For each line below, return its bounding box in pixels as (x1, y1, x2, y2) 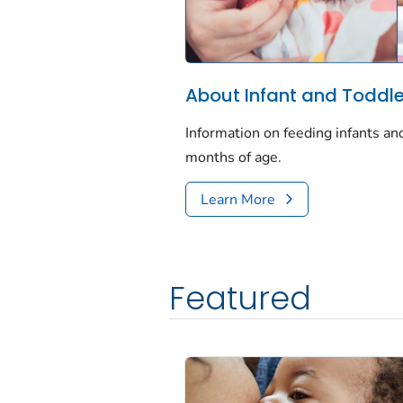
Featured (169, 275, 311, 320)
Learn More (201, 190, 276, 210)
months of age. (185, 147, 282, 167)
